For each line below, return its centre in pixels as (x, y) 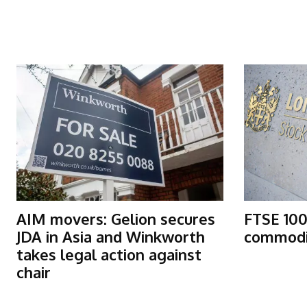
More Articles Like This (143, 48)
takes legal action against (109, 255)
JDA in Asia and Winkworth (111, 237)
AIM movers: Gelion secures (116, 219)
